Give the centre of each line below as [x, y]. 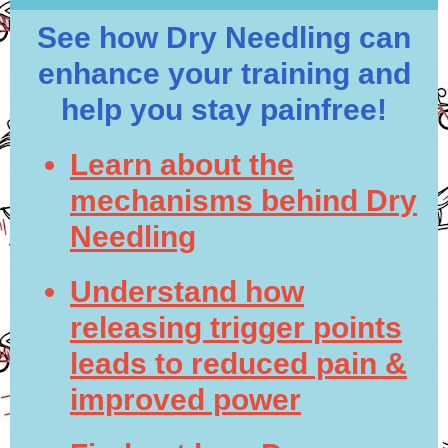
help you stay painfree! [224, 109]
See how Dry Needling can [224, 37]
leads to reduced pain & [238, 363]
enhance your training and [224, 73]
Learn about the [182, 164]
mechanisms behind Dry [243, 200]
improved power [185, 399]
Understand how [187, 291]
